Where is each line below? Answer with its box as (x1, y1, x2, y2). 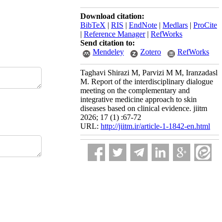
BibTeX (80, 21, 106, 29)
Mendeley (93, 48, 124, 56)
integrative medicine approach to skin (80, 95, 197, 104)
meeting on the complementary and (80, 86, 190, 95)
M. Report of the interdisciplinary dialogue (80, 77, 213, 86)
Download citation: (80, 12, 144, 20)
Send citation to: (80, 39, 135, 47)
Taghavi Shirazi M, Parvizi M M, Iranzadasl (80, 68, 218, 77)
